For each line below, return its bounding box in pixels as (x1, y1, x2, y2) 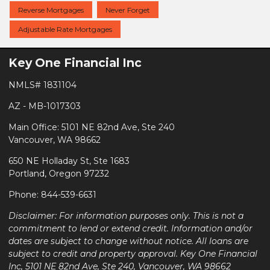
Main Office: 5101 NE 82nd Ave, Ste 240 (8, 121, 175, 133)
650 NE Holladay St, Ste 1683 (8, 155, 130, 166)
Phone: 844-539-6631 (8, 189, 96, 200)
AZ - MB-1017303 (8, 100, 81, 111)
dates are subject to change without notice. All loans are (8, 235, 248, 246)
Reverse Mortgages (18, 5, 84, 14)
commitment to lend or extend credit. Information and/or (8, 222, 253, 234)
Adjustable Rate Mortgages (18, 25, 112, 34)
